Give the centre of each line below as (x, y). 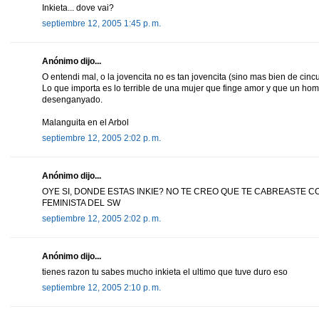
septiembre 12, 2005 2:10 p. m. (101, 287)
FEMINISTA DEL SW (81, 203)
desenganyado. (72, 99)
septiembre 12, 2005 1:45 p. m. (101, 23)
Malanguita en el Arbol (85, 122)
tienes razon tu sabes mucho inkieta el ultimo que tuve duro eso (165, 272)
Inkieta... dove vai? (78, 7)
